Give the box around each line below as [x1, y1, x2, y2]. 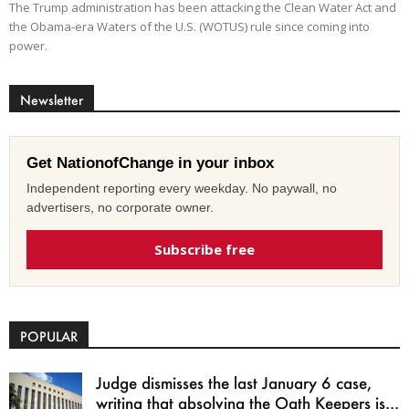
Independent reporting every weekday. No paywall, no [26, 181, 337, 196]
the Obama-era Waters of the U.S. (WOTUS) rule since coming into [9, 18, 370, 36]
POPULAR [20, 328, 78, 346]
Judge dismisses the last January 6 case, [96, 372, 372, 393]
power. [9, 37, 47, 55]
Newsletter [20, 91, 83, 110]
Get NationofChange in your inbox [26, 154, 274, 173]
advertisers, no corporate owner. [26, 200, 214, 215]
